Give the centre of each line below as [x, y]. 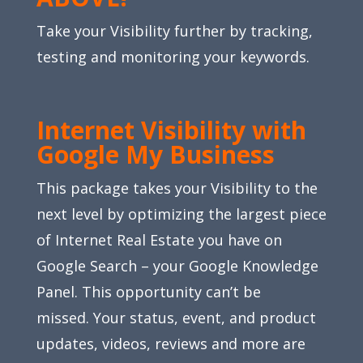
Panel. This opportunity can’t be [148, 292]
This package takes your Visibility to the [177, 188]
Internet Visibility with [171, 130]
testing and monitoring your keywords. [173, 57]
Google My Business [158, 154]
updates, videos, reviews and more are [171, 344]
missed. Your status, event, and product [176, 318]
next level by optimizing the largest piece [181, 214]
